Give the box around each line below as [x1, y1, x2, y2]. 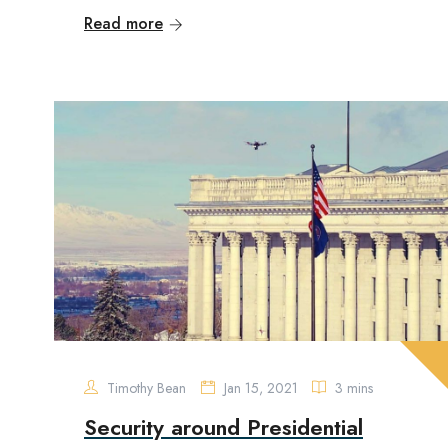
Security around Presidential [84, 411, 363, 443]
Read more [84, 12, 163, 35]
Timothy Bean [103, 378, 186, 398]
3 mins [331, 378, 373, 398]
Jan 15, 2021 [220, 378, 302, 398]
